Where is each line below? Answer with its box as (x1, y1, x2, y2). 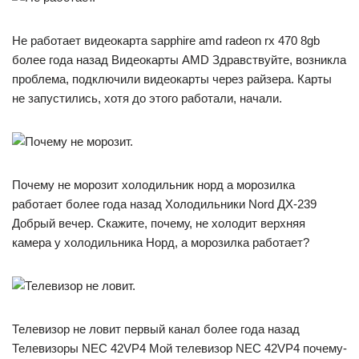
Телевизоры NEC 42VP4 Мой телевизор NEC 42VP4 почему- (12, 341, 347, 355)
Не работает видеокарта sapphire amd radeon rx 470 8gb (12, 33, 320, 47)
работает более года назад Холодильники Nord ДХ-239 (12, 196, 317, 211)
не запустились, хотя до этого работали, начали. (12, 91, 282, 105)
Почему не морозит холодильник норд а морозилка (12, 177, 295, 192)
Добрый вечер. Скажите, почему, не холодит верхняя (12, 216, 305, 230)
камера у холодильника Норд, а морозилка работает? (12, 235, 309, 249)
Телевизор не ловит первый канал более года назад (12, 321, 300, 336)
